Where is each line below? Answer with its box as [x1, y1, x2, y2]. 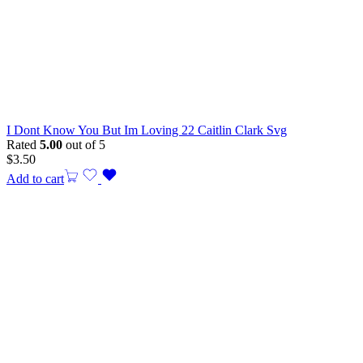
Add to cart [6, 172, 64, 186]
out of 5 [62, 138, 105, 152]
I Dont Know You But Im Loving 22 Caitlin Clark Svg [6, 123, 287, 138]
